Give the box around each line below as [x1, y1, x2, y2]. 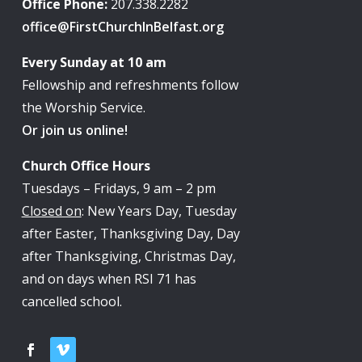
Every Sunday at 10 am [21, 53, 166, 72]
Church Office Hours [21, 157, 150, 175]
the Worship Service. [21, 99, 145, 117]
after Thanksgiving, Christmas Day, [21, 247, 236, 266]
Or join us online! [21, 121, 128, 140]
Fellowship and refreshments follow [21, 76, 238, 95]
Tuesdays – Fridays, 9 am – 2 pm [21, 179, 216, 198]
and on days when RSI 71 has [21, 270, 196, 288]
